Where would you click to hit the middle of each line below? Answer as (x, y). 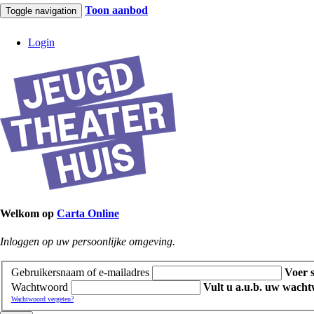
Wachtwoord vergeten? (42, 299)
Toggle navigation (41, 11)
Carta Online (88, 214)
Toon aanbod (116, 10)
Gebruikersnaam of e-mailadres (80, 273)
